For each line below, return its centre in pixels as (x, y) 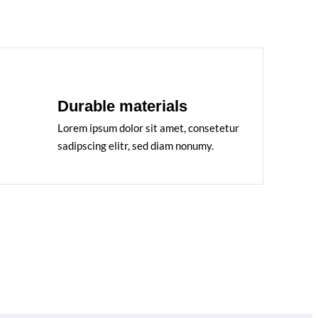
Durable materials (123, 106)
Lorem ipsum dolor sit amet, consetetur (149, 128)
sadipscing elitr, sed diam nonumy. (136, 146)
